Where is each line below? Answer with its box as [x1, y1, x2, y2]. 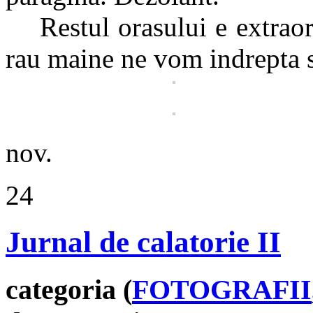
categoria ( [6, 273, 132, 305]
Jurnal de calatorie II [6, 225, 281, 259]
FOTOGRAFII [132, 273, 312, 305]
